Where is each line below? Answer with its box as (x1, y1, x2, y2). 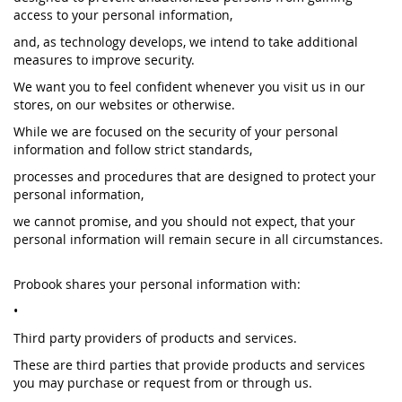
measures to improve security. (13, 51, 195, 68)
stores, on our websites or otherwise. (13, 96, 235, 113)
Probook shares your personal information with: (13, 275, 301, 293)
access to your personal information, (13, 6, 232, 23)
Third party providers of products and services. (13, 329, 297, 346)
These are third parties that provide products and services (13, 356, 365, 373)
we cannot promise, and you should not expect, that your (13, 213, 355, 230)
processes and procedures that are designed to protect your (13, 168, 376, 185)
